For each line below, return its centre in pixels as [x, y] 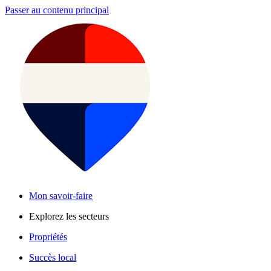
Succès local [53, 257]
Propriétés [48, 237]
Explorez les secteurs [69, 216]
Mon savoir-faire [61, 196]
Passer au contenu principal [57, 10]
